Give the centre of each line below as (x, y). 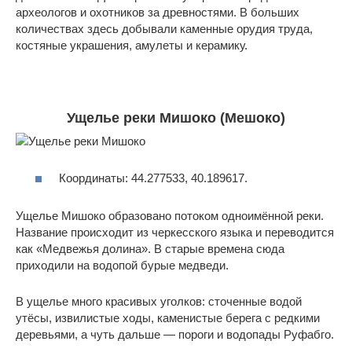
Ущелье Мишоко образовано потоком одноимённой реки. (170, 215)
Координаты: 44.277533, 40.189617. (153, 178)
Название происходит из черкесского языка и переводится (175, 232)
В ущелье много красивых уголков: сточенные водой (159, 301)
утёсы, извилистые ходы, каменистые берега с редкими (168, 317)
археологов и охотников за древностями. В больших (158, 13)
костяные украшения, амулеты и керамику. (132, 46)
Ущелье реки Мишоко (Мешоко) (176, 118)
